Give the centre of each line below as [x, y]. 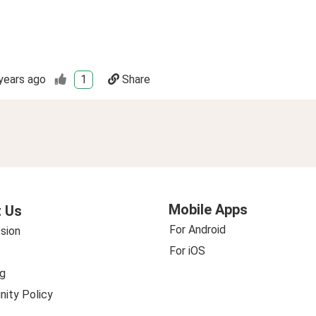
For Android [197, 230]
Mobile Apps [208, 210]
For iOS [187, 251]
